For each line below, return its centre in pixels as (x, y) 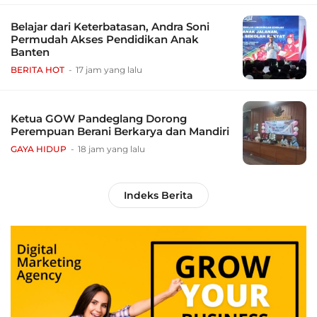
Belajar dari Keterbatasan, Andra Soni (110, 27)
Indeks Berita (158, 196)
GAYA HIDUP (39, 149)
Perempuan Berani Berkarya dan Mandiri (120, 132)
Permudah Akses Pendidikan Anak (105, 40)
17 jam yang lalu (109, 70)
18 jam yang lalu (111, 149)
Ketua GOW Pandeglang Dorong (99, 119)
